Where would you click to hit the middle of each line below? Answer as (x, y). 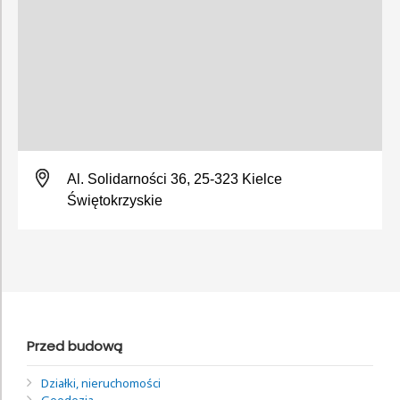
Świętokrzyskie (115, 200)
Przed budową (75, 346)
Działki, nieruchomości (101, 383)
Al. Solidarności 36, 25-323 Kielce (175, 179)
